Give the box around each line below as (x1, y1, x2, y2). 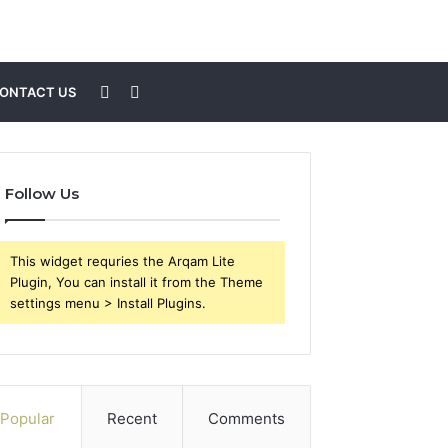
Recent (106, 408, 157, 428)
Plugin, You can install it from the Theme (10, 273, 264, 290)
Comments (207, 408, 285, 428)
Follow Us (5, 183, 80, 203)
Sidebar (109, 80, 167, 101)
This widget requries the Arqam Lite (10, 252, 236, 269)
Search (139, 80, 191, 101)
